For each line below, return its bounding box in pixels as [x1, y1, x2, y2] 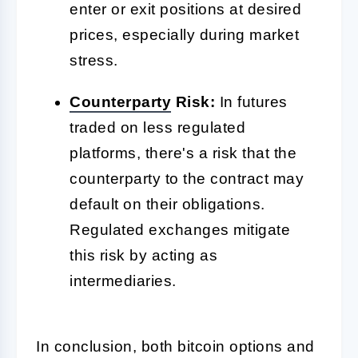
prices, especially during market [70, 26, 299, 43]
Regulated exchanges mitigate [70, 221, 290, 238]
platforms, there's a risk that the [70, 144, 296, 161]
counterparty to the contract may [70, 169, 304, 187]
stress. [70, 51, 118, 69]
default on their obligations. [70, 195, 265, 213]
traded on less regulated [70, 118, 245, 136]
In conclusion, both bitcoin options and [36, 337, 315, 355]
